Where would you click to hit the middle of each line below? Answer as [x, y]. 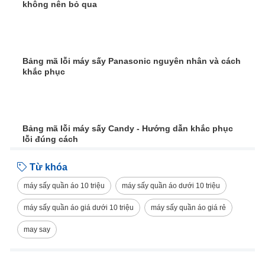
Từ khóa [49, 167]
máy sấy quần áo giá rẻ [188, 208]
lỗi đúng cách [50, 139]
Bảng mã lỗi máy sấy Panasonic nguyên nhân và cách [132, 61]
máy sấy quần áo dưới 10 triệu [171, 186]
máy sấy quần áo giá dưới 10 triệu [79, 208]
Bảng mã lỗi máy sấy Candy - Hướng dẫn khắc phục [128, 129]
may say [37, 230]
